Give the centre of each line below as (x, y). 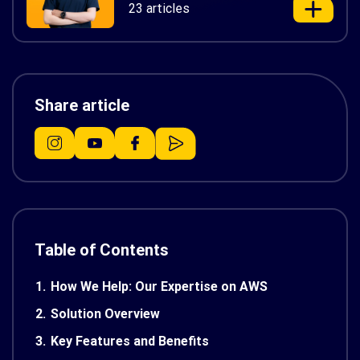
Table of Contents (102, 250)
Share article (82, 106)
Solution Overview (105, 314)
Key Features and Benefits (130, 342)
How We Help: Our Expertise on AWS (159, 287)
